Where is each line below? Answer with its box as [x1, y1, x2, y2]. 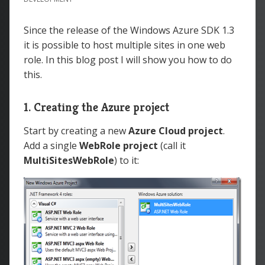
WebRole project [79, 139, 158, 152]
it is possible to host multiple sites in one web [24, 38, 225, 51]
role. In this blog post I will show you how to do [24, 53, 232, 66]
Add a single [24, 139, 79, 152]
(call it [158, 139, 186, 152]
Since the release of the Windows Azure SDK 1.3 [24, 24, 234, 37]
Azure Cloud [128, 124, 186, 137]
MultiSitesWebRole [24, 154, 114, 167]
